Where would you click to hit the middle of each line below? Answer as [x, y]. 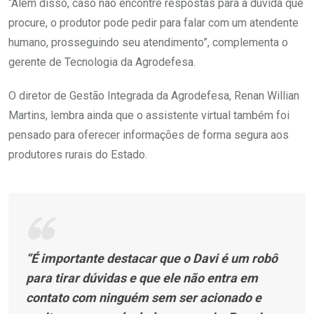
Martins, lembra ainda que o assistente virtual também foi [149, 116]
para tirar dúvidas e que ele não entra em [142, 278]
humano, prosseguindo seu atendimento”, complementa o [148, 43]
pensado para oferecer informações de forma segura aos [149, 135]
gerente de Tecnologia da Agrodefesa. [102, 62]
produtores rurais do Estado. [78, 155]
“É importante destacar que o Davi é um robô [152, 259]
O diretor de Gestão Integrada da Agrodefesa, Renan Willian [154, 96]
